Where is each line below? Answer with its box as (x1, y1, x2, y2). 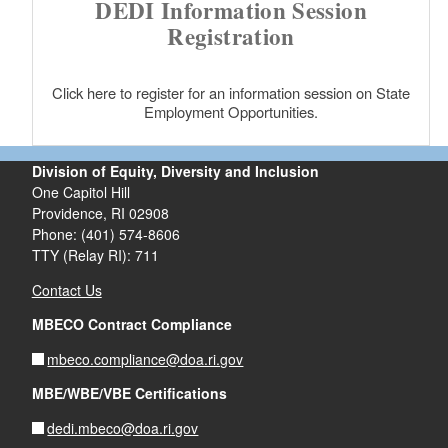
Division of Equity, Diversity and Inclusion (31, 161, 319, 182)
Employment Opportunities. (144, 101, 319, 123)
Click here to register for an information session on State (52, 82, 411, 104)
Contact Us (31, 279, 102, 300)
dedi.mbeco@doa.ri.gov (47, 417, 199, 438)
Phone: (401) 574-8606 (31, 224, 180, 245)
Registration (167, 18, 295, 53)
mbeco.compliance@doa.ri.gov (47, 348, 244, 369)
